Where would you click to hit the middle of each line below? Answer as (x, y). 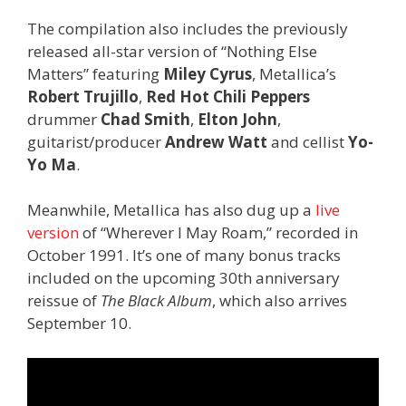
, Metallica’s (294, 73)
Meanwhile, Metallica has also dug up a (171, 210)
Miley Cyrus (208, 73)
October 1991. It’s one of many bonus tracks (184, 256)
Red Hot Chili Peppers (228, 96)
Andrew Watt (216, 141)
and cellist (308, 141)
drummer (62, 119)
